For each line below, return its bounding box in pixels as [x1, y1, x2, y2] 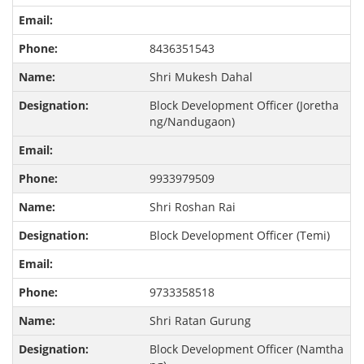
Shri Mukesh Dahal [149, 69, 253, 85]
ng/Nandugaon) [149, 114, 235, 130]
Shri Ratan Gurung [149, 313, 251, 329]
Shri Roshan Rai [149, 199, 236, 215]
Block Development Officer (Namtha [149, 341, 344, 357]
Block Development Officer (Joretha [149, 97, 339, 114]
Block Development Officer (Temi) [149, 227, 330, 244]
